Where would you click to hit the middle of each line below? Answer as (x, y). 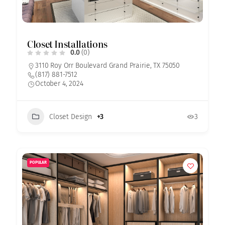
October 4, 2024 (59, 84)
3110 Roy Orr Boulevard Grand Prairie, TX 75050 (108, 66)
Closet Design (71, 117)
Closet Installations (67, 44)
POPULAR (38, 163)
